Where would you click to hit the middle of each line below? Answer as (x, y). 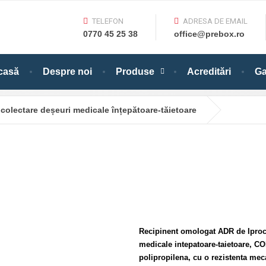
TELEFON (108, 21)
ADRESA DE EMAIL (215, 21)
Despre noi (67, 72)
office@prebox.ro (209, 34)
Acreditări (209, 72)
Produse (135, 72)
